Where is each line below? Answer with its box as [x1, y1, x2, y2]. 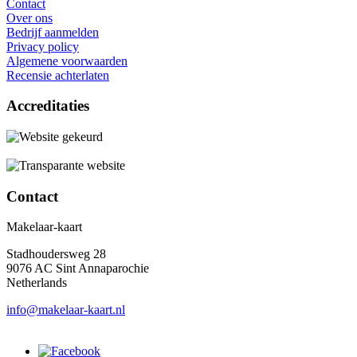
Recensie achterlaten [6, 68, 109, 82]
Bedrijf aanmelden [6, 25, 99, 39]
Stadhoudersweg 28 [6, 247, 106, 261]
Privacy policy [6, 39, 79, 53]
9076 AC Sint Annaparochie [6, 261, 149, 276]
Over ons [6, 10, 53, 25]
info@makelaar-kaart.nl [6, 303, 125, 317]
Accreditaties [6, 97, 89, 115]
